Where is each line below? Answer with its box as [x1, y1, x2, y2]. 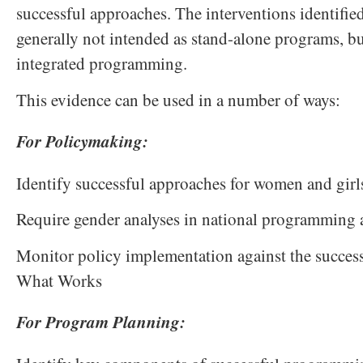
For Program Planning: [16, 310, 186, 335]
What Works [16, 269, 102, 293]
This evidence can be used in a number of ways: [16, 88, 340, 112]
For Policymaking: [16, 129, 148, 154]
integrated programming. [16, 52, 187, 75]
